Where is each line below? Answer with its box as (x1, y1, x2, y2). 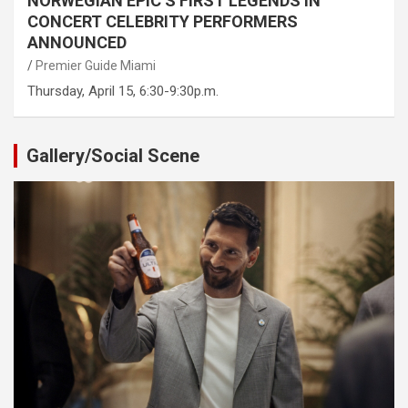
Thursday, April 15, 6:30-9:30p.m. (27, 82, 219, 99)
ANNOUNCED (27, 32, 127, 52)
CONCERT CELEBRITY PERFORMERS (27, 11, 298, 31)
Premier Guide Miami (36, 57, 156, 73)
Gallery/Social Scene (26, 144, 199, 167)
